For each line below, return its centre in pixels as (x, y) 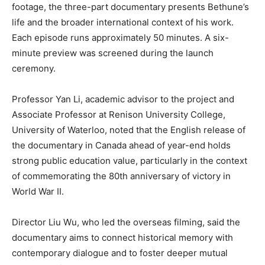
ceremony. (34, 69)
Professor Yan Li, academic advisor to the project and (123, 99)
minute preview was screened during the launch (113, 53)
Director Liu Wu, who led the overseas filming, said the (126, 222)
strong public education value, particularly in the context (130, 161)
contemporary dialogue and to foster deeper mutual (120, 253)
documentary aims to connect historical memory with (122, 238)
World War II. (38, 192)
